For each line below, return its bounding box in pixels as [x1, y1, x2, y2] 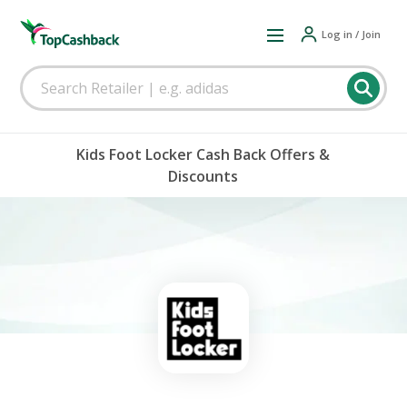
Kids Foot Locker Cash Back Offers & [76, 144, 331, 164]
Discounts [168, 166, 239, 186]
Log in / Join [321, 26, 381, 41]
